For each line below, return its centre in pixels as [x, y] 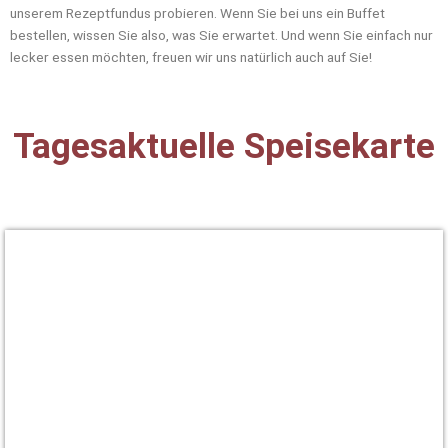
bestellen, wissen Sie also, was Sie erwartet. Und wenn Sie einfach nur [221, 35]
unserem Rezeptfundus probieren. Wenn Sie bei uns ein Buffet [197, 13]
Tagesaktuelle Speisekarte [224, 147]
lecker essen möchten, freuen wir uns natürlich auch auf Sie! [191, 57]
